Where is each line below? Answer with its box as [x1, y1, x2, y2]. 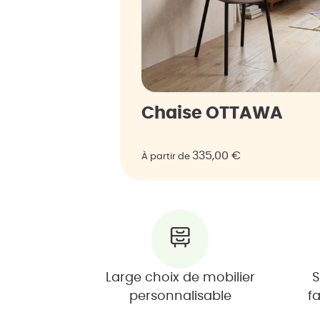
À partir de [141, 151, 192, 161]
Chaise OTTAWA [141, 104, 283, 122]
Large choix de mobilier [105, 271, 255, 284]
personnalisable [129, 289, 231, 303]
